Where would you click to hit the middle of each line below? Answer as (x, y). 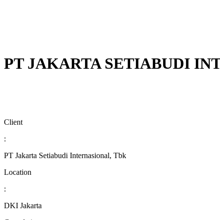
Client (13, 122)
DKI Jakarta (23, 205)
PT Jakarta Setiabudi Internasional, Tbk (65, 155)
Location (18, 172)
